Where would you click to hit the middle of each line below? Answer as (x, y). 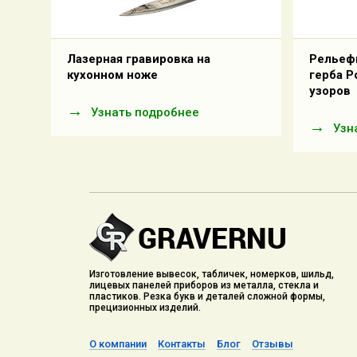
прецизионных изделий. (145, 308)
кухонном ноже (112, 75)
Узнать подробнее (145, 112)
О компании (118, 344)
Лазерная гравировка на (139, 59)
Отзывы (273, 344)
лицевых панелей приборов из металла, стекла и (204, 285)
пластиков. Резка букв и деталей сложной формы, (207, 296)
